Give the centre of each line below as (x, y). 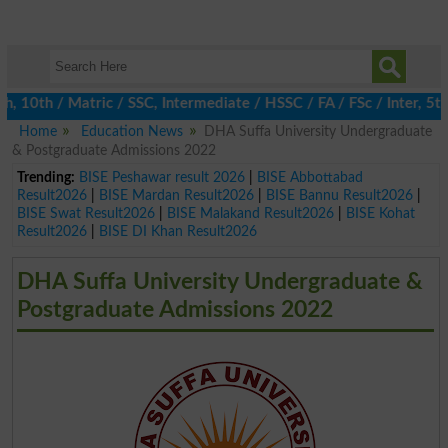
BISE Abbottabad (309, 177)
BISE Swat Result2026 (85, 213)
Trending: (45, 177)
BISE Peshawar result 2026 (161, 177)
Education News (132, 131)
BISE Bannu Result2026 (339, 195)
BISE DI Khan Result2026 (177, 231)
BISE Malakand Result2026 (250, 213)
